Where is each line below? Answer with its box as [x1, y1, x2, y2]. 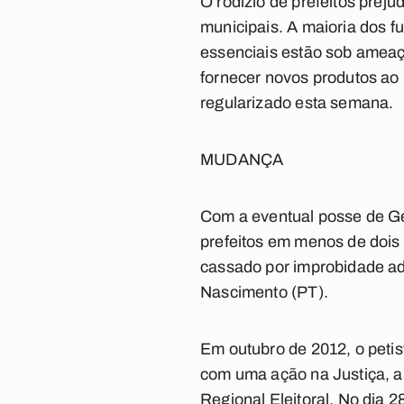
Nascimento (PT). [200, 283, 328, 301]
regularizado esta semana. [200, 94, 394, 112]
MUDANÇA [200, 151, 284, 169]
